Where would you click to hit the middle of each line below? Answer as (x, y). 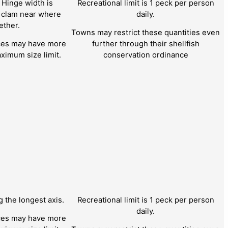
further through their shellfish (146, 44)
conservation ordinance (146, 55)
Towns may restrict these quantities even (146, 33)
